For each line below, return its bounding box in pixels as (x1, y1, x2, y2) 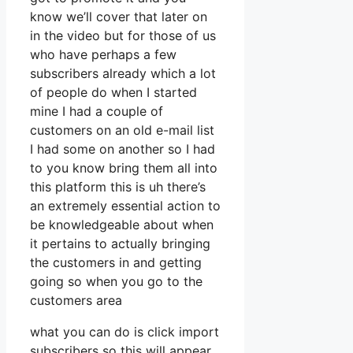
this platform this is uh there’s (30, 179, 206, 195)
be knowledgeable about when (30, 217, 214, 233)
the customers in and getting (30, 255, 202, 271)
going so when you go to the (30, 273, 203, 290)
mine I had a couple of (30, 103, 163, 120)
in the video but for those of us (30, 28, 216, 44)
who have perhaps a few (30, 46, 176, 63)
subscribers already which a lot (30, 65, 216, 82)
